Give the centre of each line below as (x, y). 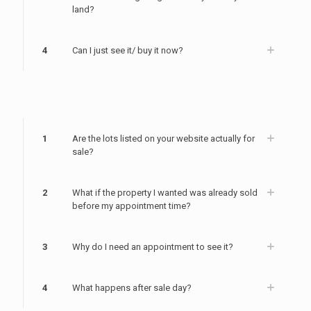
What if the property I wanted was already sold (165, 192)
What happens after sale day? (132, 287)
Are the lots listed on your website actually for (163, 138)
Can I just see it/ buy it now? (128, 50)
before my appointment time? (132, 205)
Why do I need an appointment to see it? (153, 246)
